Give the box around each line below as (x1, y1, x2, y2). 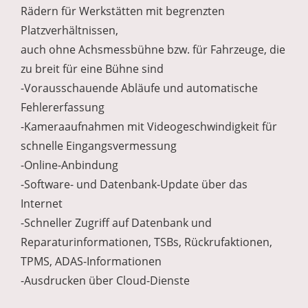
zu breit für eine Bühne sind (21, 61, 164, 77)
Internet (21, 196, 63, 212)
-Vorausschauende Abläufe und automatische (21, 80, 258, 96)
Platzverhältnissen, (21, 23, 121, 38)
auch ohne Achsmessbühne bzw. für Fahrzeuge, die (21, 42, 285, 58)
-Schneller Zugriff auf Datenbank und (21, 215, 212, 231)
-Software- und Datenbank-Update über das (21, 177, 247, 192)
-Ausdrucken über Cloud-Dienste (21, 273, 190, 289)
